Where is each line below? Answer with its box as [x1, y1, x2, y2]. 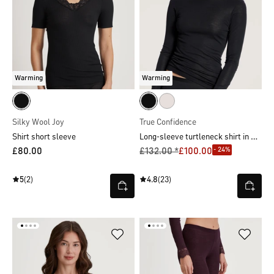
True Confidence [139, 118, 196, 127]
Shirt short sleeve [12, 133, 76, 142]
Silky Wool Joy [12, 118, 64, 127]
